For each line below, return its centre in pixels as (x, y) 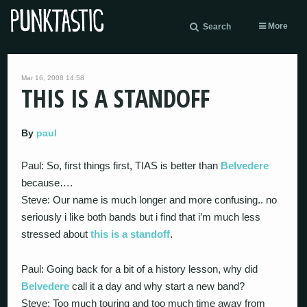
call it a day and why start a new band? (157, 286)
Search (217, 27)
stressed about (56, 234)
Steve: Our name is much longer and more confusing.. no (149, 200)
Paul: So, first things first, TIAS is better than (121, 165)
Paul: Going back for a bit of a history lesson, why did (140, 269)
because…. (47, 183)
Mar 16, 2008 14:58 (53, 78)
